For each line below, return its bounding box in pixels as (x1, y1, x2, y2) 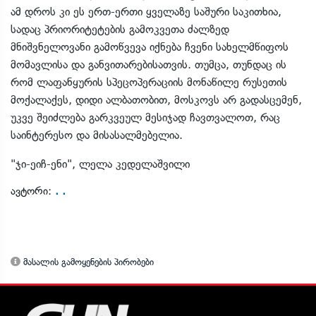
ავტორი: (11, 185, 55, 197)
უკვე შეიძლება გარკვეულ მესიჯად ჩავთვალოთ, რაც (11, 111, 280, 124)
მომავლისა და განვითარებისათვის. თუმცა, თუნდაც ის (11, 58, 286, 71)
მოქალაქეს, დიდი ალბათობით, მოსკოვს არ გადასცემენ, (11, 93, 302, 107)
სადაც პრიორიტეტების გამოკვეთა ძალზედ (11, 23, 229, 36)
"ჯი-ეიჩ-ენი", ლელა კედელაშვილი (11, 157, 190, 171)
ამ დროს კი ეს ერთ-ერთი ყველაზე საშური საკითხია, (11, 5, 281, 18)
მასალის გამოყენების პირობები (20, 257, 154, 267)
